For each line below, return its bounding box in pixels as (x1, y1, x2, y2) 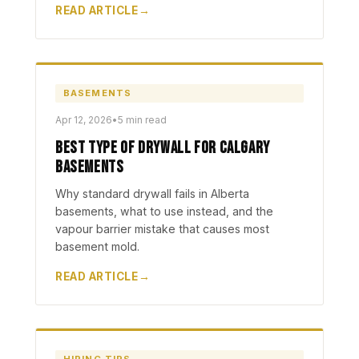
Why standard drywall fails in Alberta (55, 187, 249, 200)
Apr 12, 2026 (55, 114, 112, 126)
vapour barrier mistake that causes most (55, 222, 269, 236)
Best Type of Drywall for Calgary (55, 138, 270, 158)
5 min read (118, 114, 167, 126)
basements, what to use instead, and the (55, 204, 273, 218)
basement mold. (55, 240, 139, 253)
